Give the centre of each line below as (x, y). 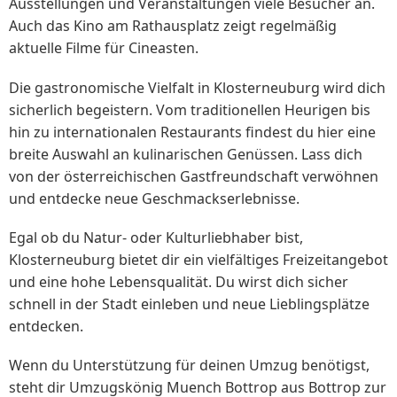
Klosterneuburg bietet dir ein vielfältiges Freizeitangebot (198, 259)
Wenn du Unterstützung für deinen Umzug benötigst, (189, 365)
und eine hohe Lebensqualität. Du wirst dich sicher (179, 281)
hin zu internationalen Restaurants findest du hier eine (192, 132)
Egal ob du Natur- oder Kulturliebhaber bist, (156, 237)
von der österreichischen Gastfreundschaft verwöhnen (194, 176)
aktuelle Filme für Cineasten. (104, 48)
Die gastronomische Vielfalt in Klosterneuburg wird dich (197, 87)
